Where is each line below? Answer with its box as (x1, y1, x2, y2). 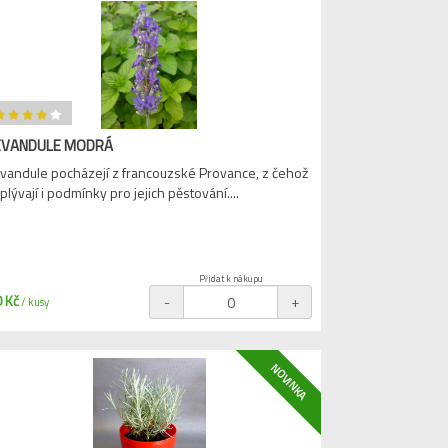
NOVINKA (267, 360, 311, 404)
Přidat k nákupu (199, 272, 264, 285)
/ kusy (18, 294, 49, 310)
